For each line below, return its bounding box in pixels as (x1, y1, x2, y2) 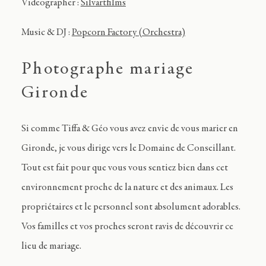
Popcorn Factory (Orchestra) (71, 27, 185, 38)
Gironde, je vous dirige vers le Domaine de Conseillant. (21, 144, 236, 154)
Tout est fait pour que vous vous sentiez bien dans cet (21, 163, 228, 174)
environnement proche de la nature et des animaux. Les (21, 183, 233, 194)
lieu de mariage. (21, 242, 81, 252)
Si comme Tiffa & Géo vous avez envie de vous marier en (21, 124, 238, 135)
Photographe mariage (21, 60, 194, 78)
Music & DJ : (21, 27, 72, 38)
